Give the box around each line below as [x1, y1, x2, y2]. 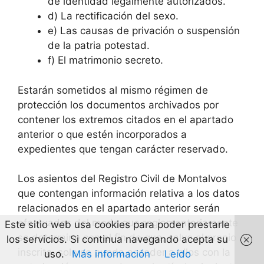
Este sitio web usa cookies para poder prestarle [5, 219, 230, 230]
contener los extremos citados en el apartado [18, 113, 233, 126]
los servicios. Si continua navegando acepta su [6, 233, 228, 245]
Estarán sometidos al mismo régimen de [18, 84, 208, 96]
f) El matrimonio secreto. [48, 54, 163, 67]
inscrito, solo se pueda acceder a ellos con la [18, 246, 230, 259]
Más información [71, 248, 150, 260]
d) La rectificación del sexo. [48, 10, 179, 22]
